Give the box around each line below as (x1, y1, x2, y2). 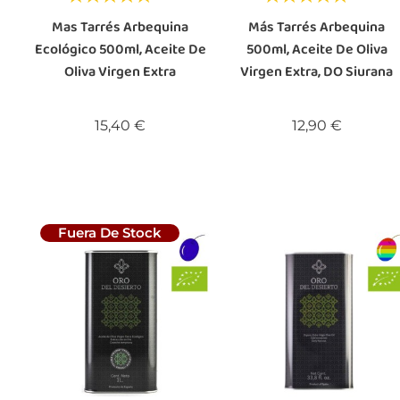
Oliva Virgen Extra (64, 60, 177, 83)
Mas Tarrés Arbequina (52, 15, 189, 38)
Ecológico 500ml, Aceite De (34, 37, 206, 61)
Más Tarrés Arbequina (248, 15, 386, 38)
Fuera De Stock (58, 224, 162, 242)
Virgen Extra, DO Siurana (240, 60, 394, 83)
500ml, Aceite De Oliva (246, 37, 387, 61)
